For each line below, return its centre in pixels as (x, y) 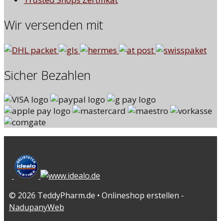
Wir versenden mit (54, 25)
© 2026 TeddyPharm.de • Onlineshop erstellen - (96, 196)
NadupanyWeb (37, 207)
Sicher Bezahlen (47, 75)
